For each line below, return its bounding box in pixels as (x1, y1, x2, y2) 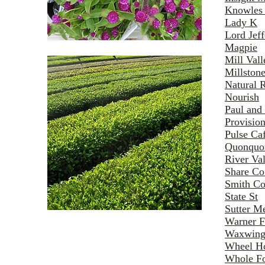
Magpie (225, 41, 257, 54)
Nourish (225, 91, 259, 104)
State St (225, 190, 258, 203)
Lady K (225, 17, 257, 29)
